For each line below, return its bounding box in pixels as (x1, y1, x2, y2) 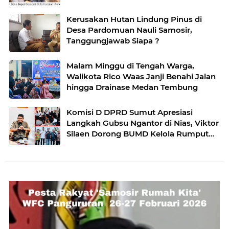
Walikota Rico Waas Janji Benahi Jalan (66, 71, 216, 81)
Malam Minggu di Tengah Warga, (66, 60, 194, 71)
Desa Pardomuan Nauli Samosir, (66, 25, 192, 35)
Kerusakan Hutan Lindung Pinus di (66, 14, 202, 24)
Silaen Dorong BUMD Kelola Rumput (66, 128, 209, 139)
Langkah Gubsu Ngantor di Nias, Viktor (66, 118, 219, 128)
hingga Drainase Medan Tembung (66, 82, 198, 92)
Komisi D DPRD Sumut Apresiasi (66, 107, 193, 117)
